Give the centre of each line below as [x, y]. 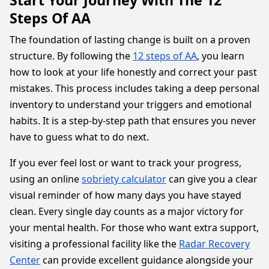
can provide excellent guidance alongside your [147, 260]
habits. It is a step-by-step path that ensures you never [133, 121]
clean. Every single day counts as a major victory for [127, 211]
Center [25, 260]
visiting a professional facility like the [94, 244]
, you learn [221, 56]
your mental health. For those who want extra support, [134, 228]
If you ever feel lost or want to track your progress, [125, 163]
